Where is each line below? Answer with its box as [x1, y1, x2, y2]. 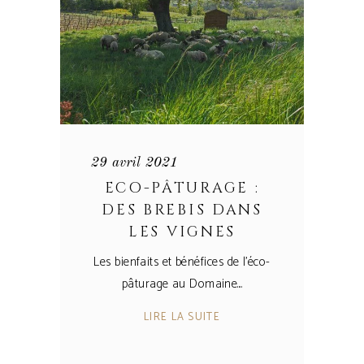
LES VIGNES [128, 221, 236, 242]
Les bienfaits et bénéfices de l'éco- [93, 251, 271, 272]
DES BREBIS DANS [102, 199, 262, 220]
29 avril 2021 [91, 155, 179, 170]
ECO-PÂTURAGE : [104, 177, 260, 198]
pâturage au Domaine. [121, 273, 239, 294]
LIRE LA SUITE [144, 308, 220, 326]
